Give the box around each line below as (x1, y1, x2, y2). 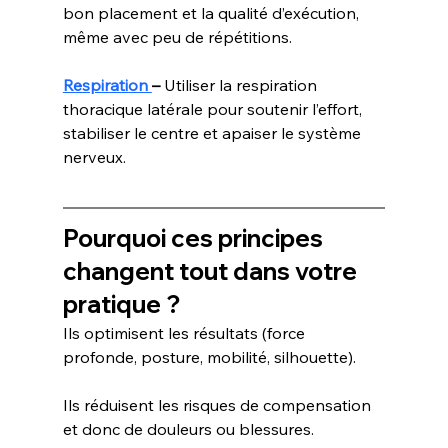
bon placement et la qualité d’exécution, (62, 3, 363, 24)
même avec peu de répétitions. (62, 27, 292, 48)
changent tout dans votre (62, 256, 362, 287)
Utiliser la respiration (159, 75, 321, 96)
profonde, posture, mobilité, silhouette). (62, 347, 356, 368)
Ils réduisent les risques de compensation (62, 395, 375, 416)
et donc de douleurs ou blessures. (62, 419, 314, 440)
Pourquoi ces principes (62, 223, 328, 254)
